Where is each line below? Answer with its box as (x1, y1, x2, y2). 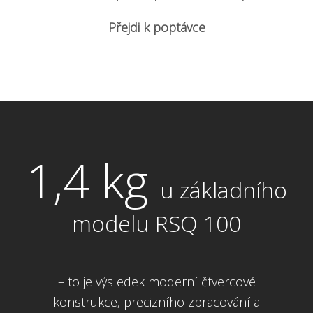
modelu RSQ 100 (72, 208, 241, 239)
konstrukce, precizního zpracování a (53, 293, 260, 311)
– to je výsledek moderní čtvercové (57, 273, 256, 291)
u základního (159, 175, 287, 205)
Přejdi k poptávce (108, 19, 205, 36)
